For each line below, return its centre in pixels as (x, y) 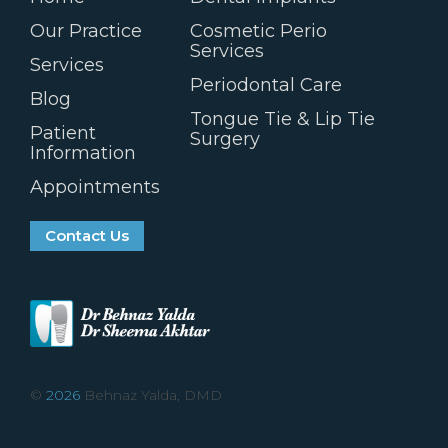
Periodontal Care (266, 84)
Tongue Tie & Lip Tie (283, 118)
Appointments (95, 186)
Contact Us (87, 235)
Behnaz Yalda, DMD (151, 394)
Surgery (225, 138)
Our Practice (86, 30)
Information (83, 152)
